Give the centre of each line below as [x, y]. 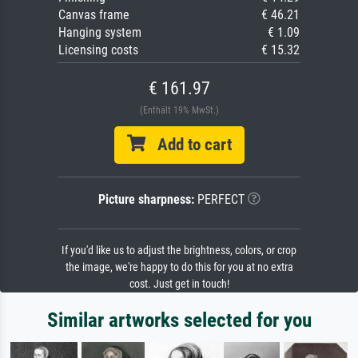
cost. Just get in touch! [179, 284]
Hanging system [100, 33]
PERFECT [219, 200]
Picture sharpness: [146, 200]
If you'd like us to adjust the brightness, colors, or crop [179, 251]
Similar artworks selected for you [179, 320]
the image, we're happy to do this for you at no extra [179, 268]
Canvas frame [94, 15]
